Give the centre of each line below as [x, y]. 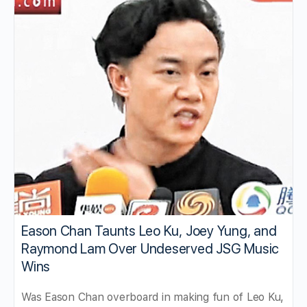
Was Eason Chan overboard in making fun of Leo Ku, [153, 297]
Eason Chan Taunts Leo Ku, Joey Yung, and [149, 231]
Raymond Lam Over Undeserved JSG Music [150, 249]
